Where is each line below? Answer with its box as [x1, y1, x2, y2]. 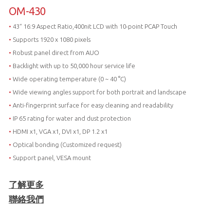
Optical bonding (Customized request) [11, 141, 122, 148]
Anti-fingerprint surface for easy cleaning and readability [11, 101, 173, 109]
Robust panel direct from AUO [11, 49, 99, 56]
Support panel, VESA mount [11, 154, 91, 161]
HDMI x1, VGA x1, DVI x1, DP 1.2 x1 [12, 127, 108, 135]
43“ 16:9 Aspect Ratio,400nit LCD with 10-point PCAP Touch [11, 22, 177, 30]
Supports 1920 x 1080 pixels [11, 36, 91, 43]
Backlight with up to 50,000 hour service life [11, 62, 135, 69]
